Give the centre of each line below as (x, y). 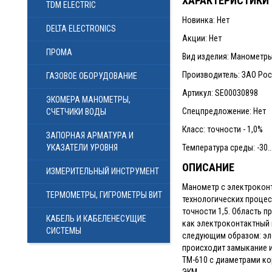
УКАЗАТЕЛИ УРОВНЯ (82, 148)
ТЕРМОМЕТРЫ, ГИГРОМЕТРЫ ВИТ (104, 195)
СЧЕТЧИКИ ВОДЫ (76, 112)
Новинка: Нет (206, 20)
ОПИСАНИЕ (208, 167)
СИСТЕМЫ (64, 231)
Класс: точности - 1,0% (222, 129)
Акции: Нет (202, 38)
